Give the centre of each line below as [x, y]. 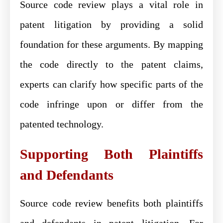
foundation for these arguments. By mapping [111, 44]
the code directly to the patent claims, [111, 64]
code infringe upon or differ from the [111, 104]
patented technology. [62, 124]
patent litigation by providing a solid [111, 24]
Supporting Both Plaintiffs [111, 154]
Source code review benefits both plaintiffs [111, 203]
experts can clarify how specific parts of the [111, 84]
